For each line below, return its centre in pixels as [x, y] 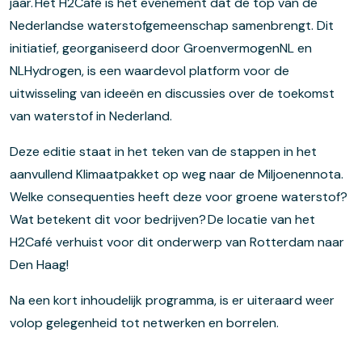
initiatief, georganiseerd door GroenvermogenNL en [161, 48]
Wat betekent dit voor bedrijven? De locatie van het [162, 219]
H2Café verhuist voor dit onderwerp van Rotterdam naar [177, 242]
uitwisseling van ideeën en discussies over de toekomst [172, 93]
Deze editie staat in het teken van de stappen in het [163, 151]
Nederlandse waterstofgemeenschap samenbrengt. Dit [172, 25]
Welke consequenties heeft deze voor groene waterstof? [179, 196]
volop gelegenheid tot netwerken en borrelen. [144, 322]
